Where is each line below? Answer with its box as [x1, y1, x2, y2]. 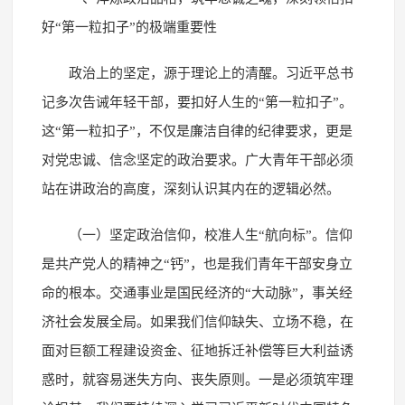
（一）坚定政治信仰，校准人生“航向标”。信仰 [68, 227, 353, 242]
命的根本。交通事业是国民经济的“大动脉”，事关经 [41, 285, 353, 300]
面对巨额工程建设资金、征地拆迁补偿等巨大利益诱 [41, 343, 353, 358]
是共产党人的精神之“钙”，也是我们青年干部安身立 [41, 256, 353, 271]
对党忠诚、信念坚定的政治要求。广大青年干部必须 [41, 152, 353, 167]
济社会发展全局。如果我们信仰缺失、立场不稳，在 [41, 314, 353, 329]
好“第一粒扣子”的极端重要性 [41, 19, 217, 34]
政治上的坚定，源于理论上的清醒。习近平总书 [68, 65, 353, 80]
